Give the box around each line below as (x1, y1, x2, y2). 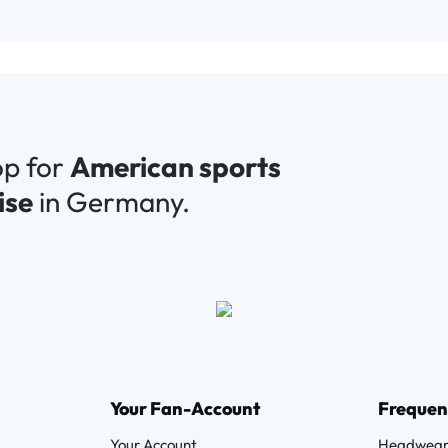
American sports (70, 149, 281, 184)
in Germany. (33, 184, 190, 219)
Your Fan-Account (109, 397, 260, 420)
